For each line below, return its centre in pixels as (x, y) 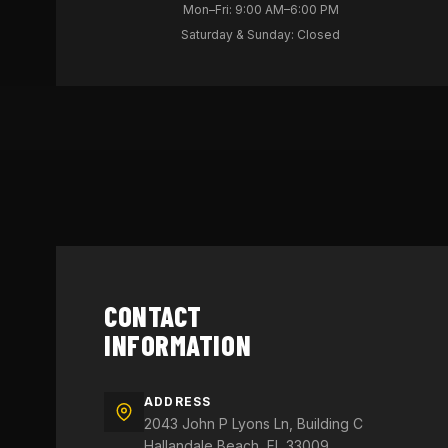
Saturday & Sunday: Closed (261, 34)
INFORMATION (178, 345)
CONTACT (153, 316)
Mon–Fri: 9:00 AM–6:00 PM (260, 9)
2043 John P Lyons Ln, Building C (253, 423)
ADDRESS (178, 401)
